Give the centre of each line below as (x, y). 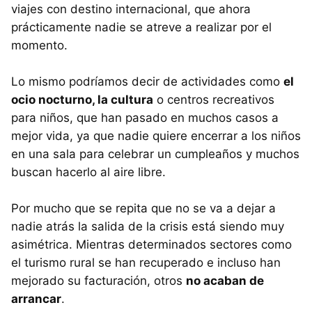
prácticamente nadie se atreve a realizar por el (141, 28)
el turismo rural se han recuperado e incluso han (146, 263)
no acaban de (225, 281)
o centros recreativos (214, 100)
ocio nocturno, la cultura (82, 100)
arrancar (36, 299)
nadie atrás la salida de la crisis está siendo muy (148, 227)
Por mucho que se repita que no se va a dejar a (143, 209)
